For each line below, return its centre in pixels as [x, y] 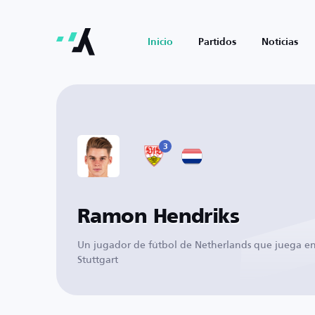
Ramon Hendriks [159, 217]
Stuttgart [98, 259]
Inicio [160, 42]
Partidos [217, 42]
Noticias [280, 42]
